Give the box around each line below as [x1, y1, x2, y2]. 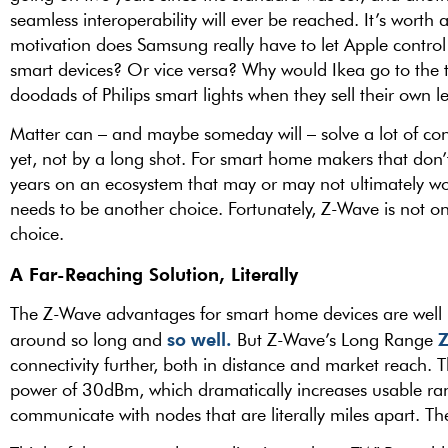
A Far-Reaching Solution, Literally [10, 261, 298, 285]
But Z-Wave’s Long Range [231, 327, 438, 351]
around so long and [10, 327, 167, 351]
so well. [167, 326, 232, 350]
